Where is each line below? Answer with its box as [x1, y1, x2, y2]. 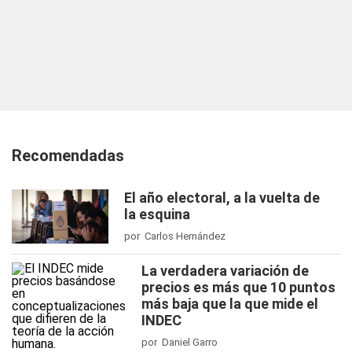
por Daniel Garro [141, 336, 218, 348]
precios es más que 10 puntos [141, 279, 335, 295]
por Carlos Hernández [124, 230, 225, 242]
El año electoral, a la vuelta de [124, 189, 320, 206]
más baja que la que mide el [141, 295, 318, 312]
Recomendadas [12, 146, 124, 165]
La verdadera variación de [141, 262, 309, 279]
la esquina [124, 206, 190, 222]
